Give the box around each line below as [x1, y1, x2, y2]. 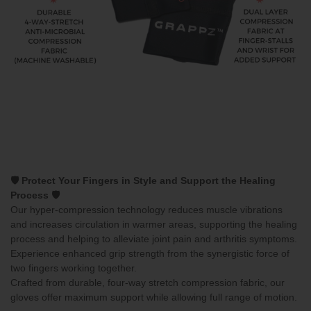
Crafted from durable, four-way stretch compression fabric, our [10, 276, 285, 288]
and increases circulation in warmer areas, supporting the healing [10, 218, 297, 230]
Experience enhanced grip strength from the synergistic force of [10, 247, 289, 259]
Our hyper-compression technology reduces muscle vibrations [10, 203, 283, 215]
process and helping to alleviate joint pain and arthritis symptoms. [10, 233, 297, 244]
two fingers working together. [10, 262, 137, 274]
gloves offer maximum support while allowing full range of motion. [10, 291, 297, 303]
